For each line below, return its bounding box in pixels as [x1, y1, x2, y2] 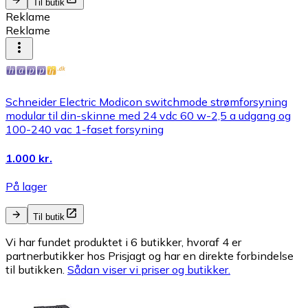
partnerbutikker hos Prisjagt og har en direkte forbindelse [5, 249, 294, 263]
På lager [5, 179, 47, 193]
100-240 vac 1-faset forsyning [5, 122, 164, 137]
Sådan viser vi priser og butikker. [67, 263, 230, 276]
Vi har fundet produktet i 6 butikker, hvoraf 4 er [5, 235, 241, 249]
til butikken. [5, 263, 67, 276]
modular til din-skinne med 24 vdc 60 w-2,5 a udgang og [5, 109, 291, 123]
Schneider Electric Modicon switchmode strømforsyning [5, 95, 287, 109]
